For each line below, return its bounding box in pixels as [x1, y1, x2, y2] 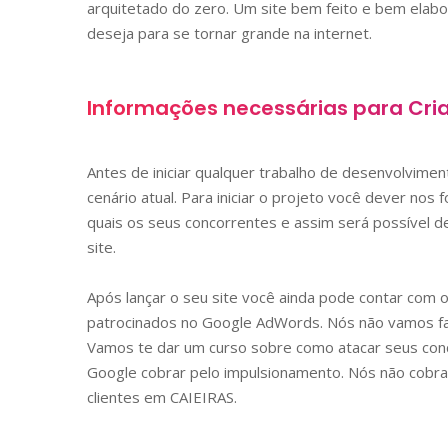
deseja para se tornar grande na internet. [87, 22, 372, 43]
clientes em [87, 386, 170, 407]
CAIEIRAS [170, 386, 234, 407]
